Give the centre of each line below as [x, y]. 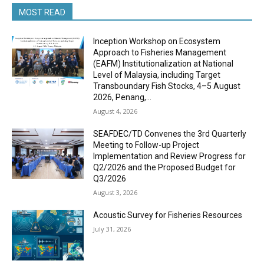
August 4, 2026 [115, 111]
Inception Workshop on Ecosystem [157, 41]
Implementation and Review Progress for [170, 156]
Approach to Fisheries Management [160, 52]
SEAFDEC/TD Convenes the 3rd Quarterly [170, 134]
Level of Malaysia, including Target [157, 75]
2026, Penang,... [123, 97]
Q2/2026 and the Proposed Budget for [165, 167]
